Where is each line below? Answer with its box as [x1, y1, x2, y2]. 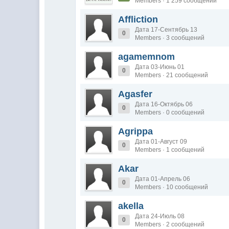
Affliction [118, 14, 158, 25]
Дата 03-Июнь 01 [135, 63, 185, 71]
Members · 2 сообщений [135, 221, 205, 228]
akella [118, 201, 144, 211]
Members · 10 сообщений [135, 184, 209, 191]
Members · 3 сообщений [135, 34, 205, 41]
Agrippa [118, 126, 153, 136]
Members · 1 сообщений [135, 146, 205, 153]
